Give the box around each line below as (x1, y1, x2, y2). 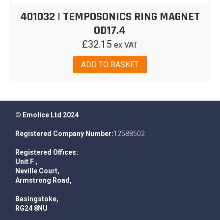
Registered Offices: (15, 148, 79, 157)
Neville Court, (15, 167, 60, 175)
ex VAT (114, 40, 138, 50)
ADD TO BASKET (81, 59, 139, 69)
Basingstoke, (15, 195, 59, 203)
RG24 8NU (15, 204, 48, 213)
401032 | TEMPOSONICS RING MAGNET (20, 9, 200, 24)
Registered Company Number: (15, 130, 114, 138)
